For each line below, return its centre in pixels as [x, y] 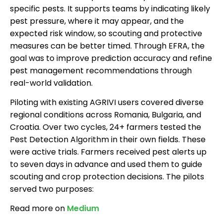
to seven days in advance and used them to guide [106, 165]
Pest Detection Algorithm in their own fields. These [108, 140]
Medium [83, 209]
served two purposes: [52, 189]
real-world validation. [51, 83]
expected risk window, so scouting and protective [106, 34]
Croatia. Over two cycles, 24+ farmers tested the [106, 127]
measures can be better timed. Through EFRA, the [107, 46]
